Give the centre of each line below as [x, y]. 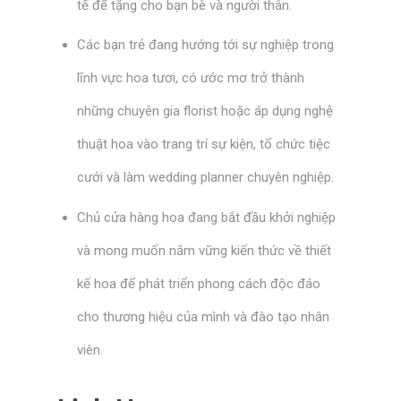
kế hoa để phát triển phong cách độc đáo [199, 283]
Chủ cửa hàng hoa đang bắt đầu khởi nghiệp [206, 217]
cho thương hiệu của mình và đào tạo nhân [203, 316]
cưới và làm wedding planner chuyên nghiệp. [205, 178]
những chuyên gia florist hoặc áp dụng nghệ [205, 111]
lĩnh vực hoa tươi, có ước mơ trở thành [191, 78]
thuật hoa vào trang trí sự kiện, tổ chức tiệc [204, 145]
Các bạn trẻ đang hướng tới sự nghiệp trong [205, 45]
